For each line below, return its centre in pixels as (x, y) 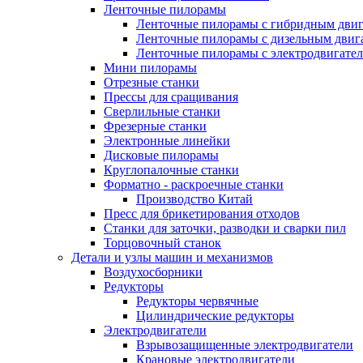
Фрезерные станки (155, 126)
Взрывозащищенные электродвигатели (245, 345)
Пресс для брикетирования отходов (202, 214)
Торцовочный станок (162, 243)
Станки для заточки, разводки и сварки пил (225, 228)
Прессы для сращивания (171, 97)
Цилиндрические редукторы (215, 316)
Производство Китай (194, 199)
